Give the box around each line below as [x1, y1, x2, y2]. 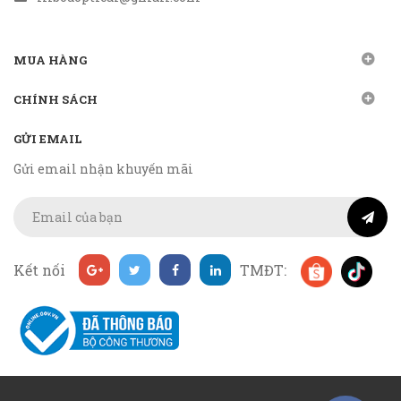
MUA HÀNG [13, 52, 87, 69]
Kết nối [13, 260, 65, 280]
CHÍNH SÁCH [13, 91, 98, 108]
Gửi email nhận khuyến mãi [13, 160, 193, 178]
